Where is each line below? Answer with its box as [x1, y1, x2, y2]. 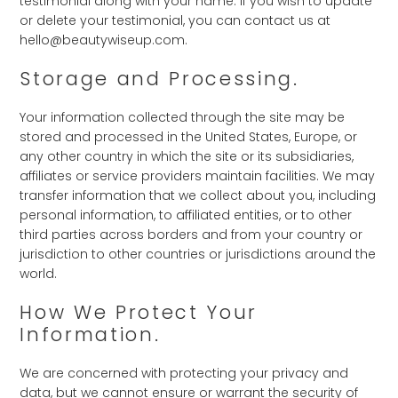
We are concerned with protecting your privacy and [20, 364, 349, 382]
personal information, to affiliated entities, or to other [20, 206, 353, 224]
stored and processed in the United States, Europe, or [20, 128, 358, 146]
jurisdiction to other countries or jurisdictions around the [20, 245, 377, 263]
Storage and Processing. [20, 66, 299, 92]
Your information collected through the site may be [20, 108, 346, 126]
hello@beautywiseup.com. [20, 31, 188, 49]
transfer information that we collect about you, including [20, 187, 377, 204]
